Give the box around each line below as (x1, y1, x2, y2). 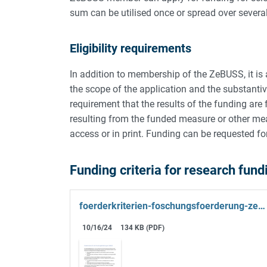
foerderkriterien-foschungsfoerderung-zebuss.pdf (258, 200, 265, 212)
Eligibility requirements (70, 41, 191, 55)
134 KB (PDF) (120, 223, 165, 232)
